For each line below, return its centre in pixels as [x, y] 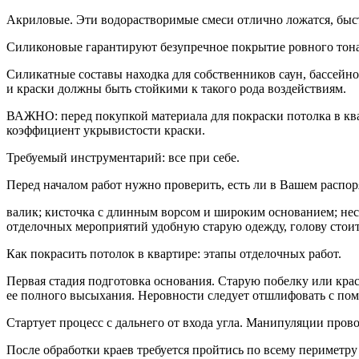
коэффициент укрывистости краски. [106, 130]
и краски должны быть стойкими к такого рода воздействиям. [176, 88]
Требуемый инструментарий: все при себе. [123, 157]
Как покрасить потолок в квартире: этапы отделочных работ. [174, 253]
